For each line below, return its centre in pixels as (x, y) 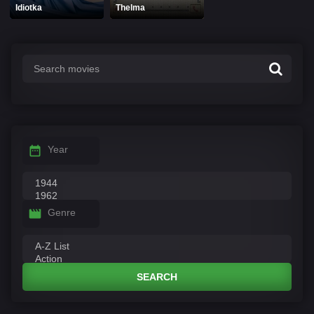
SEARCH (157, 277)
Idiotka (29, 7)
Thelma (131, 7)
